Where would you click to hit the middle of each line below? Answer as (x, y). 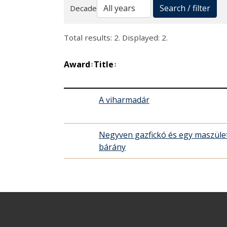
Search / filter (185, 8)
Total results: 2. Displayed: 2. (116, 38)
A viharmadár (124, 100)
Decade (83, 8)
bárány (112, 147)
